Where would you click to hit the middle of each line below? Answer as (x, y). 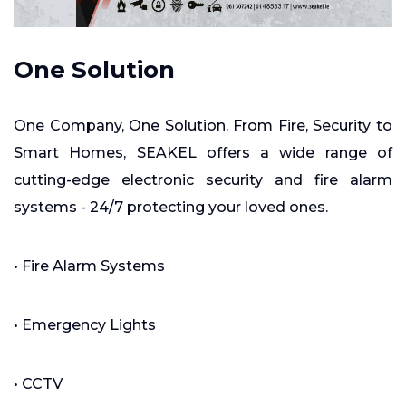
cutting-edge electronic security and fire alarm (203, 180)
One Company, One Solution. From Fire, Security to (203, 126)
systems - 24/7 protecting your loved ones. (171, 208)
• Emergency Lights (85, 325)
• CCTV (38, 384)
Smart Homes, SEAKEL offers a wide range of (203, 153)
